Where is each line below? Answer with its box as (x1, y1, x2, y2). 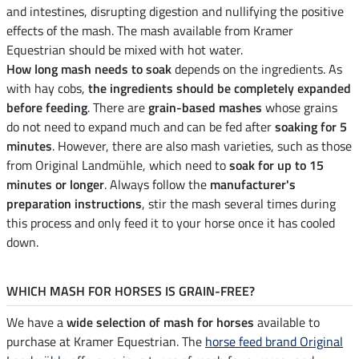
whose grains (262, 98, 337, 118)
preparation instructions (6, 194, 142, 214)
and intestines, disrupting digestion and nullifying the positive (6, 2, 344, 22)
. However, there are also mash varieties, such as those (52, 136, 352, 156)
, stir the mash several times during (142, 194, 336, 214)
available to (254, 313, 320, 333)
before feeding (6, 98, 87, 118)
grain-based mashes (148, 98, 262, 118)
